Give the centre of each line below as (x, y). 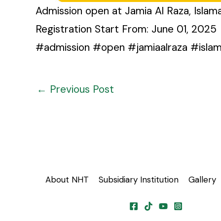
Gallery (202, 180)
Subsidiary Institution (139, 180)
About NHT (67, 180)
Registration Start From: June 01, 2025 (126, 29)
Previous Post (80, 89)
